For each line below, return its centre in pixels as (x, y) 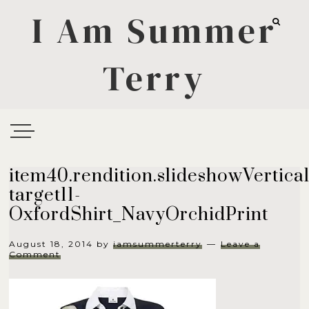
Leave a (241, 244)
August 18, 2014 (51, 244)
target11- (45, 196)
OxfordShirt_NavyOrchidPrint (139, 215)
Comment (35, 254)
